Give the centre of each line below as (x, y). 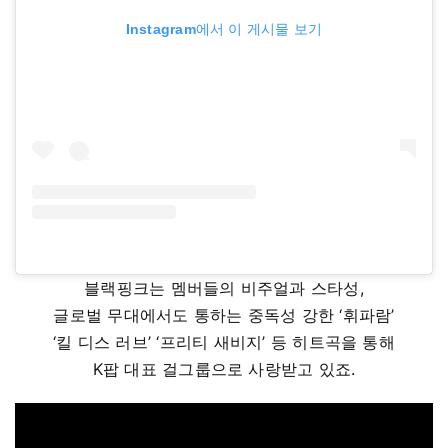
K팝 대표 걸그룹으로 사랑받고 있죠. (224, 369)
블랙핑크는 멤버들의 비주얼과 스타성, (224, 288)
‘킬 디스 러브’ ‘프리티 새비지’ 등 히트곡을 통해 (224, 342)
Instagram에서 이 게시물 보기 (224, 28)
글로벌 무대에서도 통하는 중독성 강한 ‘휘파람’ (224, 315)
